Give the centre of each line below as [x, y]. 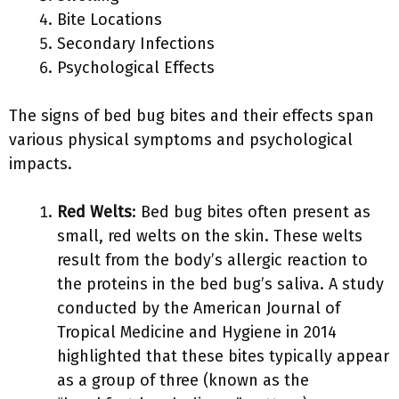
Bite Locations [110, 20]
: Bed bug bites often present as [251, 212]
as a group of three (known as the [183, 380]
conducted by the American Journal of [199, 308]
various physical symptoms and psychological [181, 140]
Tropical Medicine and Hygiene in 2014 [197, 332]
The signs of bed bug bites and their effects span [191, 116]
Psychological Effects [136, 68]
